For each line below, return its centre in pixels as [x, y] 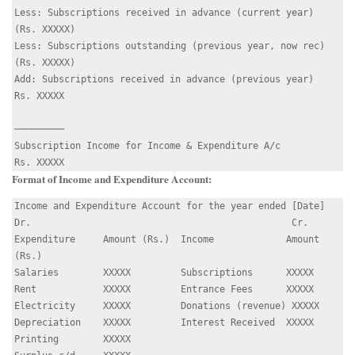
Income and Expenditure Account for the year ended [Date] [170, 206]
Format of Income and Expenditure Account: [112, 179]
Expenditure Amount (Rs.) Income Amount [167, 239]
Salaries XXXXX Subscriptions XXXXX [164, 272]
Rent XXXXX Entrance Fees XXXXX [164, 289]
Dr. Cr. [161, 222]
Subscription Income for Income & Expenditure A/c [147, 145]
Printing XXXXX [73, 339]
